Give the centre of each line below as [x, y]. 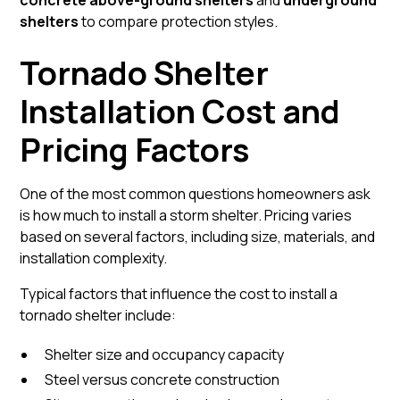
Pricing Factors [135, 150]
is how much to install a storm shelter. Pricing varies [186, 215]
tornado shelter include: [98, 315]
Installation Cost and [180, 111]
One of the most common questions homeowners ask [196, 194]
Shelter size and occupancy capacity [165, 354]
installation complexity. [94, 258]
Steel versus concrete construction [162, 379]
